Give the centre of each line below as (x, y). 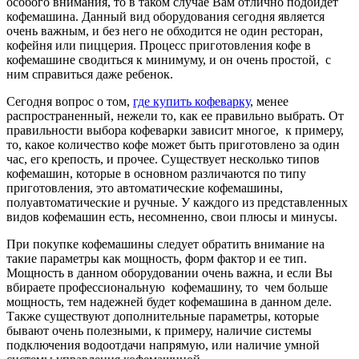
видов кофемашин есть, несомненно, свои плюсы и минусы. (172, 216)
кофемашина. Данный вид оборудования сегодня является (165, 16)
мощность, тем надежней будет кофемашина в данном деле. (169, 301)
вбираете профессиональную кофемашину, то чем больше (167, 287)
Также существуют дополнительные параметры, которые (163, 316)
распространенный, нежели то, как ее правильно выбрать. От (175, 115)
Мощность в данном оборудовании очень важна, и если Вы (169, 272)
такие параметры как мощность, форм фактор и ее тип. (157, 258)
